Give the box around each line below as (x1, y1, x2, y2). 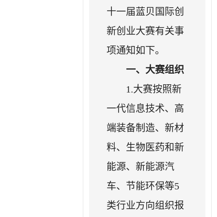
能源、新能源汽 (107, 161, 175, 172)
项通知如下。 (107, 45, 165, 56)
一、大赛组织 (126, 64, 185, 75)
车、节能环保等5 (107, 180, 180, 191)
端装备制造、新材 (107, 122, 185, 133)
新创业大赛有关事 (107, 25, 185, 36)
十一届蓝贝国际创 (107, 6, 185, 17)
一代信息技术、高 (107, 103, 185, 114)
